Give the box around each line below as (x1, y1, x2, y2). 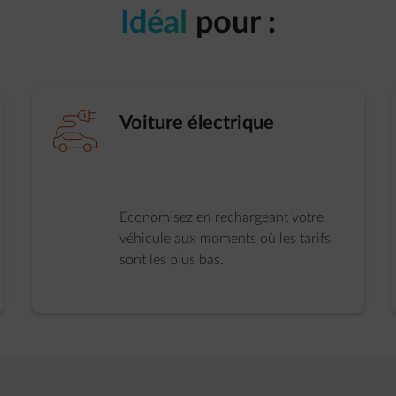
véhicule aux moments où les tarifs (118, 232, 331, 246)
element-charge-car (52, 110, 98, 152)
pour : (195, 7, 276, 39)
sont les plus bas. (118, 253, 224, 267)
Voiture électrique (118, 113, 274, 133)
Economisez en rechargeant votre (118, 210, 324, 225)
